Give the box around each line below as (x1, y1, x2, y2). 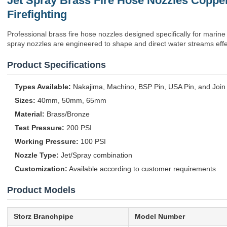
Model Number (135, 212, 185, 220)
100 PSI (79, 137, 106, 145)
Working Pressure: (15, 137, 79, 145)
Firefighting (7, 8, 67, 21)
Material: (15, 110, 45, 118)
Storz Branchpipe (14, 212, 73, 220)
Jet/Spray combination (59, 151, 132, 159)
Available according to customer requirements (67, 165, 216, 173)
